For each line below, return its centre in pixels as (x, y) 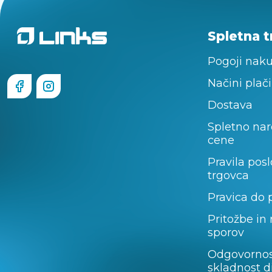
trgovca (228, 175)
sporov (226, 233)
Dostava (230, 105)
